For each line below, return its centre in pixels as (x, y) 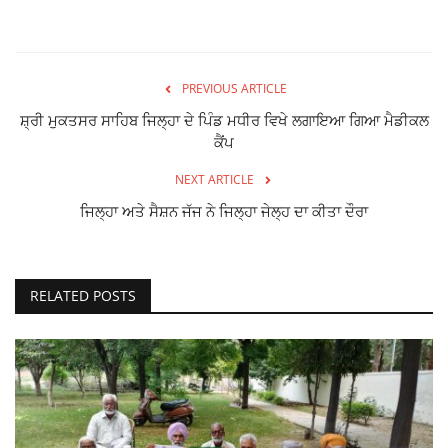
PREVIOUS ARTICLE (234, 88)
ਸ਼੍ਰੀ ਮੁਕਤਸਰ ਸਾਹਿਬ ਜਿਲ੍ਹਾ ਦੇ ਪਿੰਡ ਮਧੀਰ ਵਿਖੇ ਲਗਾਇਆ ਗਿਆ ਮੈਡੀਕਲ (224, 120)
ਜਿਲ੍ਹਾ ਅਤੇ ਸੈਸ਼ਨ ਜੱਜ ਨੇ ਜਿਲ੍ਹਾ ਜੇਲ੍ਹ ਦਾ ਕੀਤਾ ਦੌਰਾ (224, 211)
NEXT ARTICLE (214, 179)
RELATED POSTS (83, 295)
